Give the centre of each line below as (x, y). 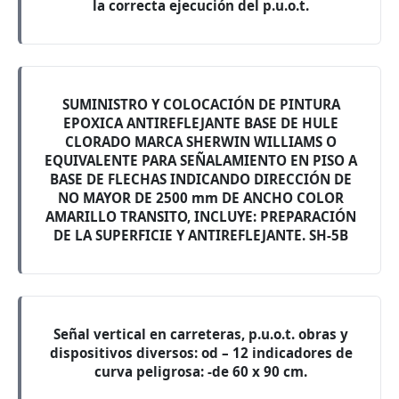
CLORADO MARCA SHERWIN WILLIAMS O (201, 142)
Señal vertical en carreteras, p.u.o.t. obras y (201, 334)
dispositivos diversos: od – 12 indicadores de (201, 353)
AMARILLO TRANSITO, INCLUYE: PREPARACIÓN (201, 216)
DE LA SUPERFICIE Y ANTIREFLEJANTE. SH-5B (201, 235)
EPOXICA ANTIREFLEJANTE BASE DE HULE (201, 123)
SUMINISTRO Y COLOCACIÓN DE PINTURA (201, 104)
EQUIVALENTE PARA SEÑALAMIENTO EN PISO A (201, 160)
